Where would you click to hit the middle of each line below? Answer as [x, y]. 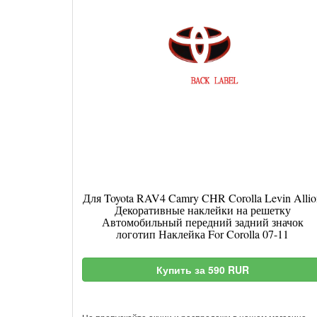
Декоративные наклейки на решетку [202, 210]
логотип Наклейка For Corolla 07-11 [202, 234]
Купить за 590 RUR [202, 270]
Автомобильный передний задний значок [202, 222]
